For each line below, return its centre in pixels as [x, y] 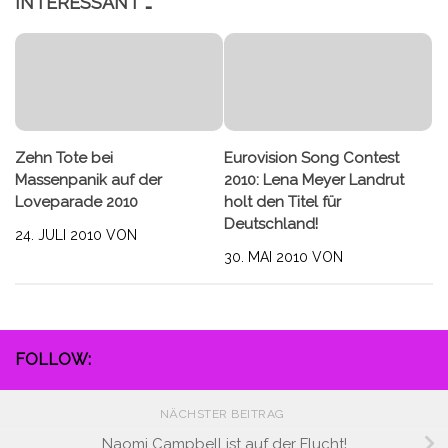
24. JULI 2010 [58, 235]
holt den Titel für [282, 202]
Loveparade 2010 [76, 202]
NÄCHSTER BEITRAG [224, 414]
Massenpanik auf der [88, 180]
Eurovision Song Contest [311, 158]
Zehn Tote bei [64, 158]
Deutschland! [271, 224]
